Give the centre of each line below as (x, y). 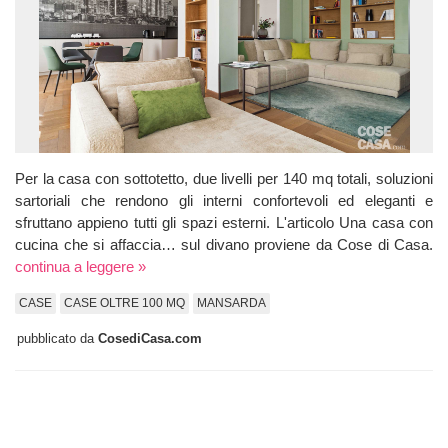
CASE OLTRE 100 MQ (124, 302)
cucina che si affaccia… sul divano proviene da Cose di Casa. (224, 244)
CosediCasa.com (150, 338)
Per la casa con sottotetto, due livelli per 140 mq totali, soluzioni (224, 178)
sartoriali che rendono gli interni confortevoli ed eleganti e (224, 200)
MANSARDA (231, 302)
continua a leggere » (80, 266)
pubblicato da (57, 338)
